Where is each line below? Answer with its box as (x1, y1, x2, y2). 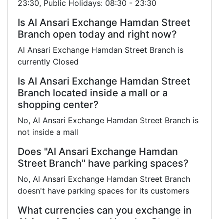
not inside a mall (18, 127, 78, 137)
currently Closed (18, 56, 79, 66)
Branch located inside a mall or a (18, 87, 168, 99)
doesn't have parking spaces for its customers (18, 185, 189, 196)
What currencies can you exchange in (18, 204, 192, 216)
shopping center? (18, 98, 99, 110)
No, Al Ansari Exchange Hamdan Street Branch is (18, 115, 198, 125)
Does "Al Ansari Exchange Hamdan (18, 145, 178, 157)
